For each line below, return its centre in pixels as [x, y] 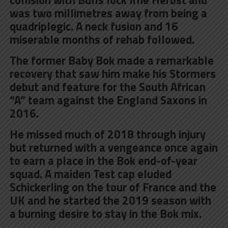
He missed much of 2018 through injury [107, 134]
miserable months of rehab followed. [102, 39]
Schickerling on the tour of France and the [113, 187]
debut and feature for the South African [107, 87]
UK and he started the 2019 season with [110, 200]
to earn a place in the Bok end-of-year [103, 161]
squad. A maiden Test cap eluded [90, 174]
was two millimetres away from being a [108, 13]
